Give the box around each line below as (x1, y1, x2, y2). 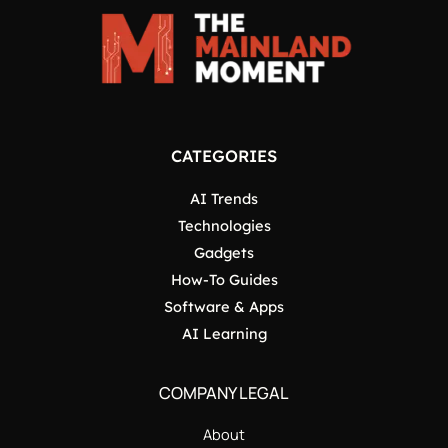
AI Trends (190, 188, 258, 208)
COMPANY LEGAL (159, 381, 289, 404)
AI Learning (181, 323, 267, 343)
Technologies (177, 215, 271, 235)
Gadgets (194, 242, 254, 262)
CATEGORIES (171, 146, 277, 167)
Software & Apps (164, 296, 284, 316)
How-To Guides (170, 269, 278, 289)
